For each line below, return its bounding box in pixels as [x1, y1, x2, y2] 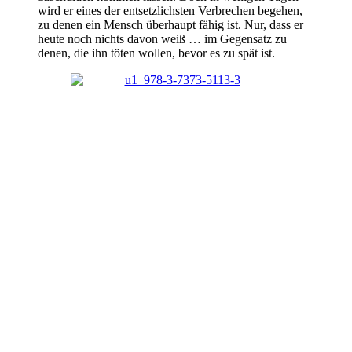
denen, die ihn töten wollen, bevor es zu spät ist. [38, 46, 275, 60]
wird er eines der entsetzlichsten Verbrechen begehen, [38, 4, 302, 18]
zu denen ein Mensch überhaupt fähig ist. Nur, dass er [38, 18, 303, 32]
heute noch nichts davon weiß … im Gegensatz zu [38, 32, 287, 46]
